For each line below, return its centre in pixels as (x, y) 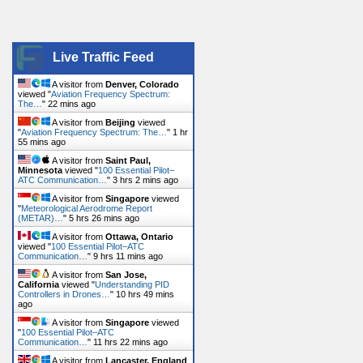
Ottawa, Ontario (139, 236)
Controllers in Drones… (64, 294)
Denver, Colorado (142, 84)
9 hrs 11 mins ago (128, 256)
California (38, 284)
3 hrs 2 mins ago (145, 179)
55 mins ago (42, 141)
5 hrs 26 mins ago (104, 218)
